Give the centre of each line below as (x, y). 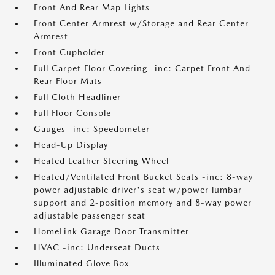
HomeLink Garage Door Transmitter (111, 231)
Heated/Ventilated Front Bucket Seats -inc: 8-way (143, 177)
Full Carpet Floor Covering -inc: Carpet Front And (142, 68)
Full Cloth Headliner (77, 97)
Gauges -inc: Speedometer (92, 129)
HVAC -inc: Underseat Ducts (97, 247)
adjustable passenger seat (90, 215)
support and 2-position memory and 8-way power (143, 203)
